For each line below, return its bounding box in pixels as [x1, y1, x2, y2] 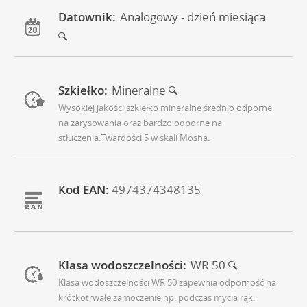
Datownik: [58, 8, 116, 25]
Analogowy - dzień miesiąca [120, 8, 265, 25]
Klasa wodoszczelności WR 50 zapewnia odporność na [58, 275, 276, 288]
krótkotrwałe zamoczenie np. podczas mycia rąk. [58, 291, 255, 304]
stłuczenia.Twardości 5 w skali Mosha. [58, 131, 210, 144]
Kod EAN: [58, 181, 109, 197]
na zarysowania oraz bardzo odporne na [58, 116, 222, 129]
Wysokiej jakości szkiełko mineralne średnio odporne [58, 101, 272, 114]
